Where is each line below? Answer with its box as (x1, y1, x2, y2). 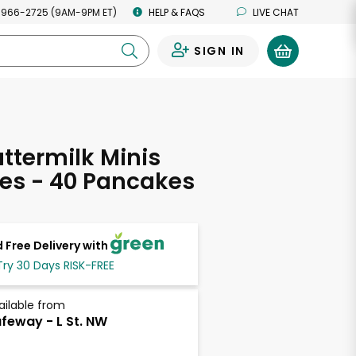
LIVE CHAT (253, 5, 299, 19)
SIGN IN (193, 43, 245, 59)
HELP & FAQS (149, 5, 205, 19)
